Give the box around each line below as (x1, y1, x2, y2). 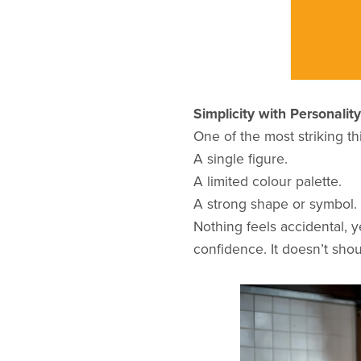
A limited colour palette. (193, 172, 342, 190)
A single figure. (193, 150, 288, 168)
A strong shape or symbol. (193, 195, 357, 213)
